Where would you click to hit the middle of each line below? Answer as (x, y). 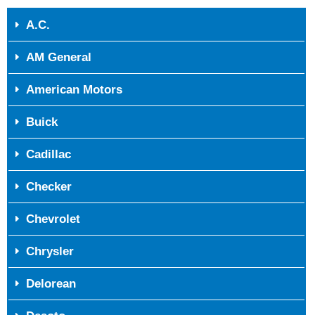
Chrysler (50, 252)
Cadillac (49, 155)
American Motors (75, 90)
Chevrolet (53, 219)
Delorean (51, 284)
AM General (59, 58)
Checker (49, 187)
